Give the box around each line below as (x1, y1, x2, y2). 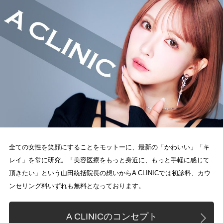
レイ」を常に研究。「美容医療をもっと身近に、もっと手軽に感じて (8, 156, 210, 164)
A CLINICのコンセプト (66, 212, 157, 222)
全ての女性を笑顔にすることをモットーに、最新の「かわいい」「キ (8, 143, 210, 151)
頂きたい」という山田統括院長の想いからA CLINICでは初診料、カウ (8, 169, 211, 177)
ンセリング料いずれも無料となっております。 (8, 182, 145, 190)
